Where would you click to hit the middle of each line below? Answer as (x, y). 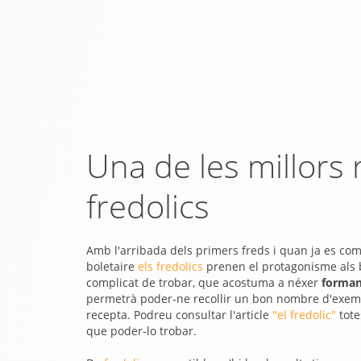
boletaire (112, 266)
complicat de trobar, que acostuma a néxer (204, 282)
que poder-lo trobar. (141, 331)
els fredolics (170, 266)
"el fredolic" (304, 315)
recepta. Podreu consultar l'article (179, 315)
